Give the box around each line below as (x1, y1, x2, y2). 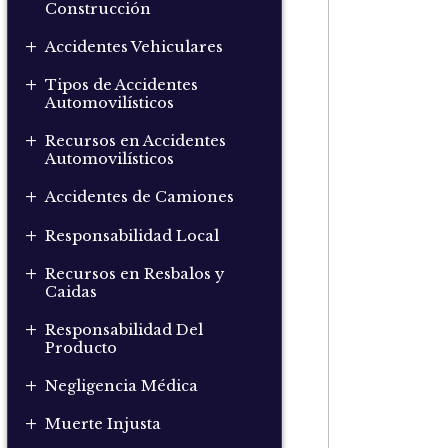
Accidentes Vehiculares (45, 38, 224, 56)
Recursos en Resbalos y (45, 264, 225, 283)
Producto (45, 338, 118, 357)
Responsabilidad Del (45, 320, 204, 339)
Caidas (45, 282, 98, 301)
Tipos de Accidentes (45, 76, 199, 95)
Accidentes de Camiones (45, 188, 235, 207)
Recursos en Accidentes (45, 132, 227, 151)
